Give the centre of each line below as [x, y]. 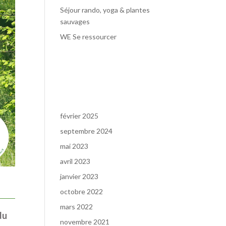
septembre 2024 [87, 131]
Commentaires [91, 62]
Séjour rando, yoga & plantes [105, 10]
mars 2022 [77, 207]
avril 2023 [75, 161]
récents [77, 71]
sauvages [75, 21]
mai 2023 [74, 146]
